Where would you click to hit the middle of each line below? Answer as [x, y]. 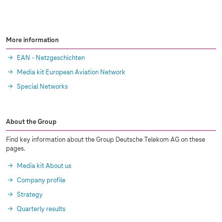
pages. [16, 149]
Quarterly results [41, 210]
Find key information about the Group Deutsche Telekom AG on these [106, 140]
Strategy [30, 195]
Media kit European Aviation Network [71, 73]
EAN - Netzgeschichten [51, 58]
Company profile [41, 181]
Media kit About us [44, 166]
